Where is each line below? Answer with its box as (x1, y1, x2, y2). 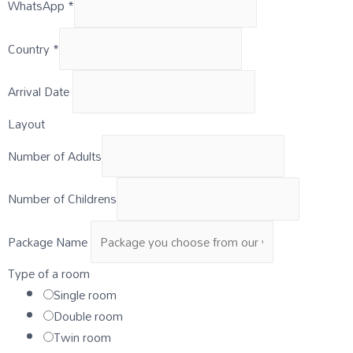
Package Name (8, 229, 91, 254)
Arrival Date (8, 80, 72, 104)
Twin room (54, 325, 111, 350)
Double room (54, 304, 123, 329)
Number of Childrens (8, 187, 117, 211)
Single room (54, 283, 117, 307)
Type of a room (8, 262, 90, 286)
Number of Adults (8, 143, 102, 168)
